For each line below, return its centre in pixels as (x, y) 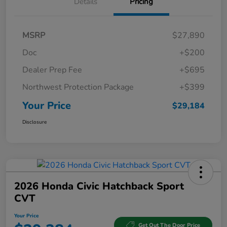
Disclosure (34, 122)
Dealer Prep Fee (52, 70)
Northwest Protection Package (78, 87)
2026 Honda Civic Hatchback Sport (99, 186)
